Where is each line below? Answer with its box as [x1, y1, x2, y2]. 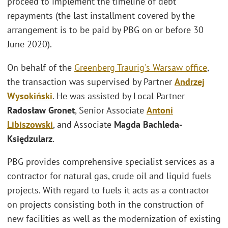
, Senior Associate [75, 104, 147, 116]
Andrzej [175, 75, 205, 88]
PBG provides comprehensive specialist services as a [7, 156, 215, 168]
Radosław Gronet [7, 104, 75, 116]
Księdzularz [7, 132, 52, 145]
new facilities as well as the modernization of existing [7, 213, 221, 225]
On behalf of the [7, 61, 74, 73]
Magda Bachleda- [114, 118, 182, 130]
